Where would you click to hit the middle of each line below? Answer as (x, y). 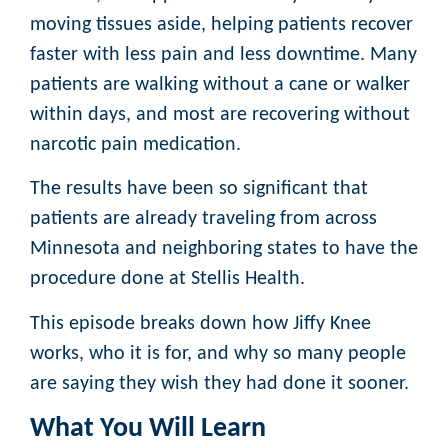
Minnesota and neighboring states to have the (224, 249)
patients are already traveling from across (203, 219)
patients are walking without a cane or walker (220, 84)
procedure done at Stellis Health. (167, 279)
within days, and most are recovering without (220, 114)
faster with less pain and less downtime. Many (223, 54)
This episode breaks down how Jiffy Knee (200, 323)
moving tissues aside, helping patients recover (221, 24)
